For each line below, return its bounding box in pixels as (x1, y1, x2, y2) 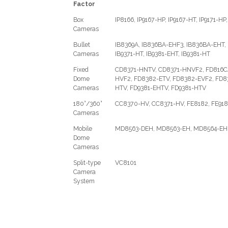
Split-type (73, 158, 101, 166)
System (73, 177, 95, 185)
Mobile (73, 124, 93, 132)
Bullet (73, 40, 91, 48)
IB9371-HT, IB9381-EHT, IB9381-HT (115, 49, 211, 58)
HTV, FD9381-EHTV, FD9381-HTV (115, 83, 207, 92)
